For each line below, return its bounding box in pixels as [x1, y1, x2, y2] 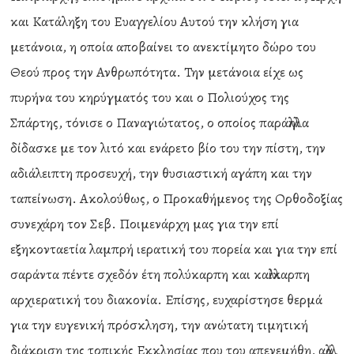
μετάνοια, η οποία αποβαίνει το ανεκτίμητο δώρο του [10, 37, 317, 56]
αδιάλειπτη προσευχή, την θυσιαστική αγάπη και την [10, 164, 313, 183]
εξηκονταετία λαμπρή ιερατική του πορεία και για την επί [10, 239, 338, 258]
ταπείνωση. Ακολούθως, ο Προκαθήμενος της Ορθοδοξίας [10, 189, 344, 208]
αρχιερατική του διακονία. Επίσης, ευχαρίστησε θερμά [10, 290, 323, 309]
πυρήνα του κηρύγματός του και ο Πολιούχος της [10, 88, 290, 107]
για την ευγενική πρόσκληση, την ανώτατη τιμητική [10, 315, 309, 334]
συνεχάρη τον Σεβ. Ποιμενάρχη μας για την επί [10, 214, 280, 233]
